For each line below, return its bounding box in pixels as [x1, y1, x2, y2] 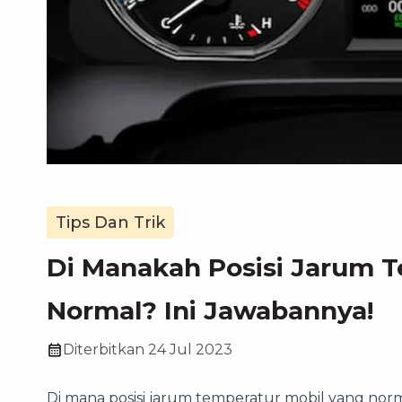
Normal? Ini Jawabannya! [47, 294, 373, 326]
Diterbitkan [63, 340, 144, 358]
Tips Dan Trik [56, 212, 165, 232]
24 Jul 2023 [148, 340, 232, 358]
